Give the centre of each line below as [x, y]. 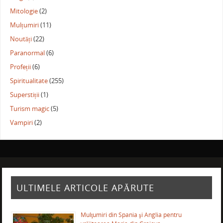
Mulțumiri [25, 25]
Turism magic [30, 109]
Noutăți [21, 39]
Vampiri [22, 123]
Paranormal [28, 53]
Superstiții [25, 95]
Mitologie [24, 11]
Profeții [21, 67]
